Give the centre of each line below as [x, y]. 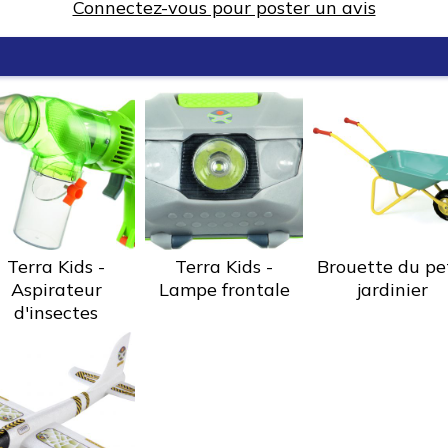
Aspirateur [56, 289]
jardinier [392, 289]
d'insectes [56, 312]
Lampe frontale [224, 289]
